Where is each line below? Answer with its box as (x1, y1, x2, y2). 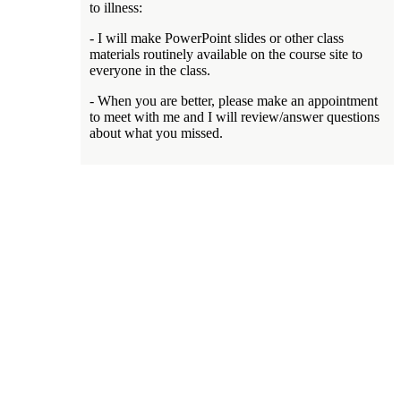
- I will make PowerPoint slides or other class (90, 30, 344, 46)
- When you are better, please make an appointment (90, 92, 378, 108)
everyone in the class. (90, 62, 210, 78)
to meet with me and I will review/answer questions (90, 108, 380, 124)
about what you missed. (90, 124, 223, 141)
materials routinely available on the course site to (90, 46, 363, 62)
